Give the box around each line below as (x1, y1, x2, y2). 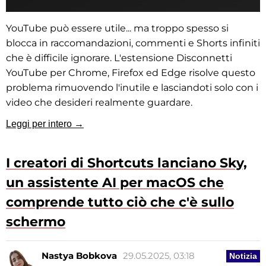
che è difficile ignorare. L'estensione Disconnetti (6, 52, 232, 64)
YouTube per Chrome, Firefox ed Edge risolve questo (6, 66, 255, 78)
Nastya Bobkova (42, 249, 117, 261)
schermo (6, 213, 65, 230)
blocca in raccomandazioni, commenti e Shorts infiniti (6, 37, 260, 49)
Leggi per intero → (6, 118, 84, 129)
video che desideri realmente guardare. (6, 96, 192, 108)
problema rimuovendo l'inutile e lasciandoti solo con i (6, 81, 258, 93)
